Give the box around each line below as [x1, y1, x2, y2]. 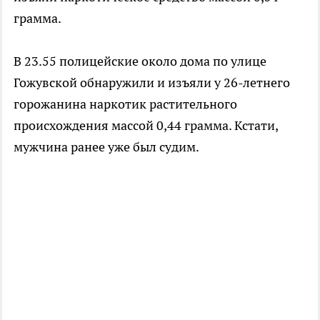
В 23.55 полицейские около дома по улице [14, 52, 266, 69]
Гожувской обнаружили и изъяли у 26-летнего [14, 74, 290, 91]
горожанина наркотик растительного [14, 95, 237, 112]
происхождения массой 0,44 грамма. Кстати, [14, 116, 278, 134]
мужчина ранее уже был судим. [14, 138, 199, 155]
